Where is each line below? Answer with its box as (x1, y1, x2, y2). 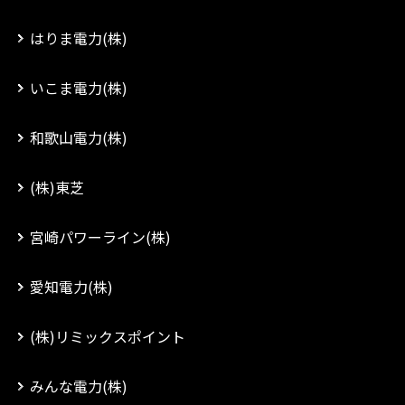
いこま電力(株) (30, 77, 127, 99)
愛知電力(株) (30, 276, 113, 297)
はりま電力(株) (30, 27, 127, 49)
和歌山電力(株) (30, 127, 127, 148)
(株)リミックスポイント (30, 325, 185, 347)
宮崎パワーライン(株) (30, 226, 171, 248)
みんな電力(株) (30, 375, 127, 397)
